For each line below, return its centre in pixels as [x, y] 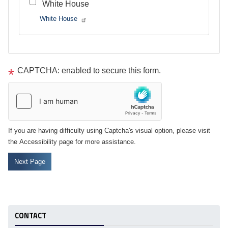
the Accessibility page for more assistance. [72, 142]
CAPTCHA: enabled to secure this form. [89, 70]
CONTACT [30, 216]
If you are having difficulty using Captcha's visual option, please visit [109, 131]
